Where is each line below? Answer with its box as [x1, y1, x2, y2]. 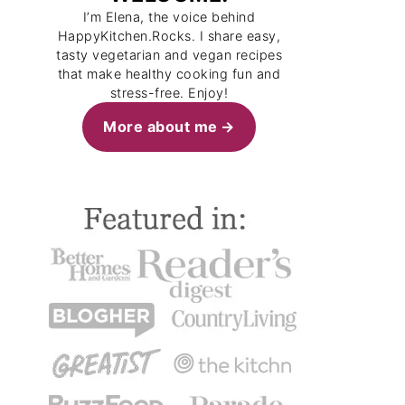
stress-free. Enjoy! [109, 85, 229, 100]
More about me [103, 117, 218, 136]
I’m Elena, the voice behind [82, 9, 256, 24]
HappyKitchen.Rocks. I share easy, [57, 28, 281, 43]
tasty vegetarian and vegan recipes [56, 47, 282, 62]
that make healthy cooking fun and [57, 66, 281, 81]
